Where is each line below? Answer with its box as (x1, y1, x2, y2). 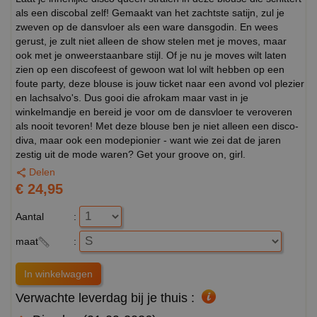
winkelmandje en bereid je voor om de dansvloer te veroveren (16, 106, 292, 118)
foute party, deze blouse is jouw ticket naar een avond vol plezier (16, 78, 304, 90)
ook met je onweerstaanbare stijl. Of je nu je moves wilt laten (16, 50, 287, 62)
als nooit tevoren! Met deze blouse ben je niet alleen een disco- (16, 120, 299, 132)
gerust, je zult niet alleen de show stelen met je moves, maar (16, 35, 287, 47)
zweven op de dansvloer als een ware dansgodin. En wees (16, 21, 278, 33)
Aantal (16, 211, 44, 223)
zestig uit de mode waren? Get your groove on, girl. (16, 149, 246, 161)
